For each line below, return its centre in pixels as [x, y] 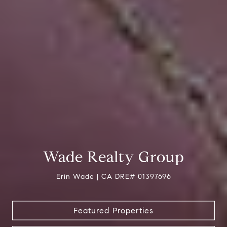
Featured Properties [113, 210]
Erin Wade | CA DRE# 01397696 [113, 176]
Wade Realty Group [113, 156]
